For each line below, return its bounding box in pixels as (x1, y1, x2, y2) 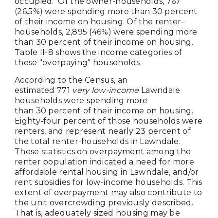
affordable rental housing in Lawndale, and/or (15, 167, 199, 177)
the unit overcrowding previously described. (15, 198, 193, 207)
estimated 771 (15, 85, 73, 95)
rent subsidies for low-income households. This (15, 177, 202, 187)
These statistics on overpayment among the (15, 146, 191, 156)
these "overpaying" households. (15, 57, 142, 67)
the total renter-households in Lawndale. (15, 136, 181, 146)
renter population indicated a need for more (15, 157, 194, 166)
